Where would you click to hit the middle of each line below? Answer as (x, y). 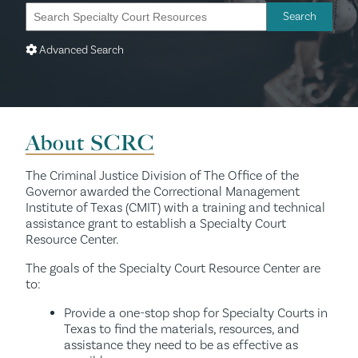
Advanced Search (80, 50)
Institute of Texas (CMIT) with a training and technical (175, 207)
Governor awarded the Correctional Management (163, 191)
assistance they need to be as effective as (181, 345)
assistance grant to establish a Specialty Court (156, 223)
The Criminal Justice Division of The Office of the (162, 175)
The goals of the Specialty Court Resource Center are (173, 268)
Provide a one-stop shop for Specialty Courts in (196, 313)
